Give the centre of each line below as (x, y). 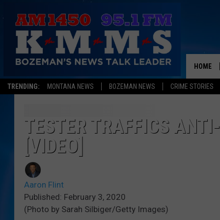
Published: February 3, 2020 (75, 197)
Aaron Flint (44, 185)
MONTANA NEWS (70, 86)
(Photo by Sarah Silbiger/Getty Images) (96, 209)
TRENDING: (24, 86)
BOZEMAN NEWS (132, 86)
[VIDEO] (54, 146)
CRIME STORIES (192, 86)
